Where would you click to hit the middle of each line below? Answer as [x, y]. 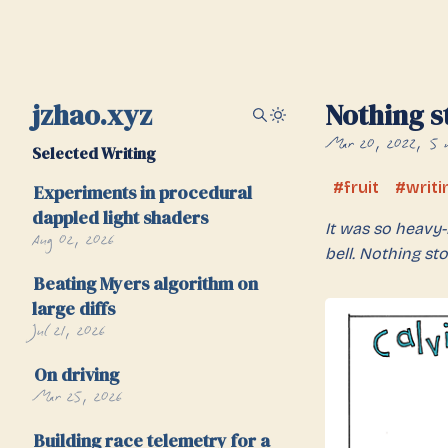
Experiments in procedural [142, 192]
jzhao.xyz [92, 115]
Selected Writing [94, 153]
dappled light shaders [120, 217]
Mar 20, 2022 [370, 146]
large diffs [73, 308]
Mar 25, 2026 [77, 399]
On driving [76, 374]
